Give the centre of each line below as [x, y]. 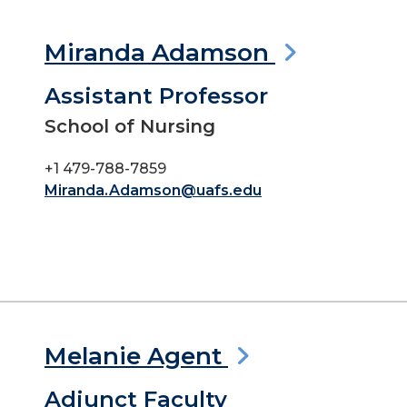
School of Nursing [130, 126]
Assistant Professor [156, 96]
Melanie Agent [136, 356]
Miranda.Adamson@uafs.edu [153, 190]
